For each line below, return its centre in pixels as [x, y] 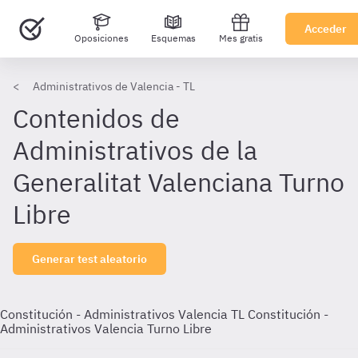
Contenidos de [96, 118]
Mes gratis [241, 38]
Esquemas [173, 38]
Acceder [326, 29]
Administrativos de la [135, 150]
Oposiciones [101, 38]
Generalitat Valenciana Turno [179, 182]
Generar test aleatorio [89, 259]
